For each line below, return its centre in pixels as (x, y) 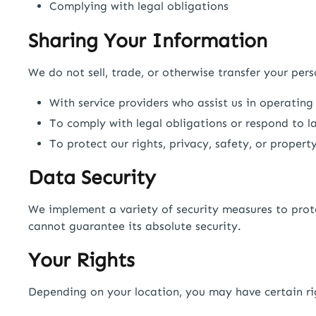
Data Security (92, 177)
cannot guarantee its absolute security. (135, 226)
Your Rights (81, 260)
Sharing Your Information (148, 40)
